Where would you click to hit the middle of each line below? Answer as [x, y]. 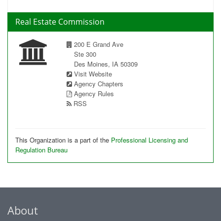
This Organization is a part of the [63, 140]
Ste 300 [85, 54]
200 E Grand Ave [98, 44]
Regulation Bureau [41, 150]
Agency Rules [94, 93]
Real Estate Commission [60, 22]
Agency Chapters [99, 84]
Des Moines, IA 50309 [106, 64]
